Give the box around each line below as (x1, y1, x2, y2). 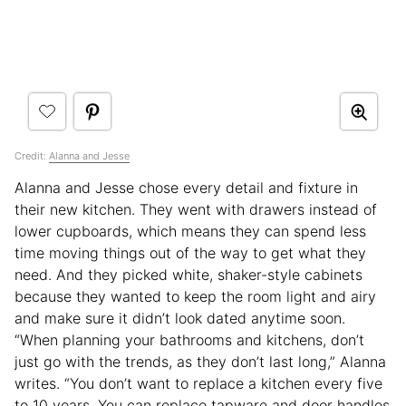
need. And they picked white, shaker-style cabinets (14, 266, 362, 285)
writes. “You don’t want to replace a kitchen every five (14, 374, 382, 393)
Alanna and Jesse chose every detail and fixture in (14, 179, 358, 198)
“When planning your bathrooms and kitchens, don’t (14, 331, 364, 350)
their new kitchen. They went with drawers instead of (14, 200, 377, 219)
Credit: (14, 150, 49, 163)
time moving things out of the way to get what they (14, 244, 366, 263)
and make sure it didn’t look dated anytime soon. (14, 309, 345, 328)
